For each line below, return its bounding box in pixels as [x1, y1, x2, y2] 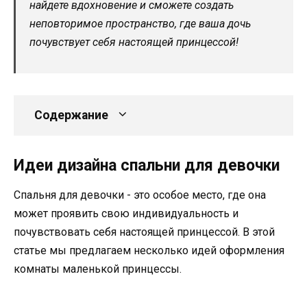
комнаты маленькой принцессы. [14, 262, 182, 276]
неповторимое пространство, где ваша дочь [29, 17, 251, 31]
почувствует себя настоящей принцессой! [29, 36, 238, 49]
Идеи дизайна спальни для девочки [14, 156, 280, 175]
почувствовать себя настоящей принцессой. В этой [14, 225, 275, 239]
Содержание [34, 108, 108, 123]
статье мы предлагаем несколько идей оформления [14, 244, 284, 258]
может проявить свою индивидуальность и [14, 207, 238, 221]
